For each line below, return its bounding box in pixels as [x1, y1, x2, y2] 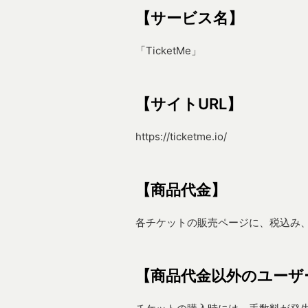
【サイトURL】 [135, 95, 242, 113]
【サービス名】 [135, 9, 243, 27]
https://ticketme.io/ [135, 130, 227, 143]
